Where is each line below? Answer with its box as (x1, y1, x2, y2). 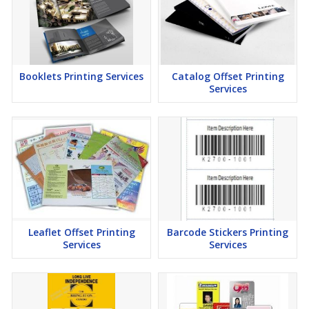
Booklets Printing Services (19, 70, 143, 83)
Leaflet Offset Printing (28, 226, 135, 239)
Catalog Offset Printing (171, 70, 284, 83)
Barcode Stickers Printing (167, 226, 288, 239)
